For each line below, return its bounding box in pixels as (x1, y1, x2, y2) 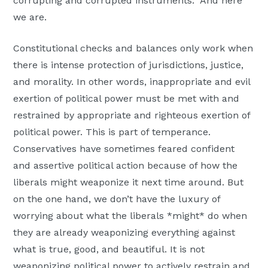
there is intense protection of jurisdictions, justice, (13, 59, 244, 71)
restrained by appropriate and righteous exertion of (13, 109, 251, 121)
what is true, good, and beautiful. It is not (13, 243, 205, 255)
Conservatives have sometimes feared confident (13, 142, 235, 154)
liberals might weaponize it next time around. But (13, 176, 244, 188)
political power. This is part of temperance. (13, 126, 211, 138)
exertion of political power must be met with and (13, 92, 240, 104)
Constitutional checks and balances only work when (13, 42, 254, 54)
